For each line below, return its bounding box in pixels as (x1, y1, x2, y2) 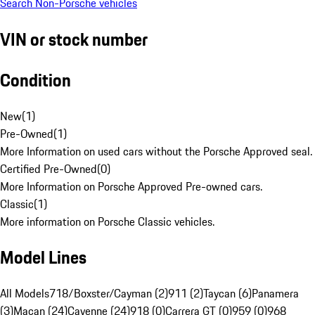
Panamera (252, 285, 299, 302)
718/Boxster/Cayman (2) (49, 285, 168, 302)
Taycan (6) (203, 285, 252, 302)
